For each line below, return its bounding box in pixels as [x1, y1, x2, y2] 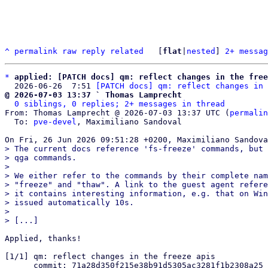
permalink [14, 47, 57, 56]
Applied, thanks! [5, 234, 81, 243]
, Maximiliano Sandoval [77, 117, 182, 126]
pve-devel [33, 117, 77, 126]
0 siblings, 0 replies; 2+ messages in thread [14, 99, 225, 108]
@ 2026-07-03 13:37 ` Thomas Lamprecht [5, 90, 182, 99]
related [110, 47, 144, 56]
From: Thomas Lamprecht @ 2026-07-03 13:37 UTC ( [5, 108, 230, 117]
